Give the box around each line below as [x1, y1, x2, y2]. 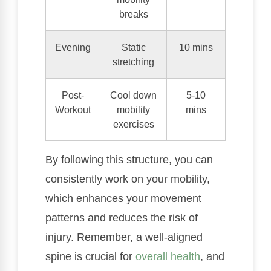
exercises [113, 119, 154, 130]
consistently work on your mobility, [45, 173, 210, 186]
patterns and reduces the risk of [45, 212, 198, 224]
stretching [113, 56, 154, 68]
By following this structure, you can [45, 154, 213, 166]
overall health [135, 250, 200, 263]
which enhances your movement [45, 192, 201, 205]
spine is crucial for [45, 250, 135, 263]
